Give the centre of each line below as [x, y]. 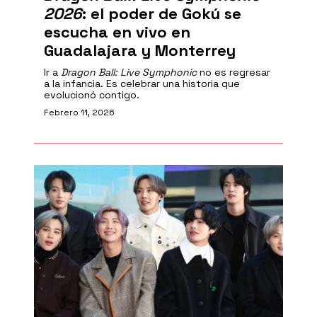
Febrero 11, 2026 [79, 113]
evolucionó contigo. [92, 95]
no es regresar [234, 72]
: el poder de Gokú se [162, 13]
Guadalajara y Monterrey [140, 50]
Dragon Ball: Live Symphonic [129, 72]
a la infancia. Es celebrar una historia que [142, 83]
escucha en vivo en [117, 32]
